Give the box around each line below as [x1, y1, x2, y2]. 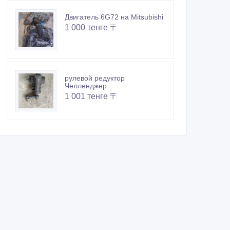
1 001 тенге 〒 [65, 92, 118, 101]
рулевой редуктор [65, 74, 125, 83]
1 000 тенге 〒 [65, 23, 118, 32]
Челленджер [65, 82, 107, 90]
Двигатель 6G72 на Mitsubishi [65, 13, 163, 22]
